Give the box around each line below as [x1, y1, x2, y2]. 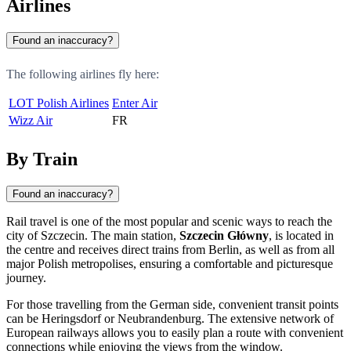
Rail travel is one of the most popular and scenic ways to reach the [6, 214, 332, 228]
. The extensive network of [201, 311, 334, 325]
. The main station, [85, 228, 179, 242]
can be [6, 311, 42, 325]
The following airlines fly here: [6, 67, 159, 81]
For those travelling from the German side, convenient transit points [6, 297, 338, 311]
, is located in [269, 228, 334, 242]
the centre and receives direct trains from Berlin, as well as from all [6, 242, 335, 256]
